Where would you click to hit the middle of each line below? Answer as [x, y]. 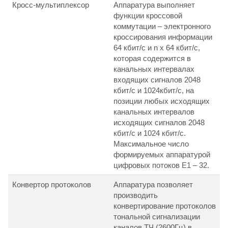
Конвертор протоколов [52, 185]
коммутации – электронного [162, 26]
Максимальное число [151, 144]
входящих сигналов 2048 [157, 80]
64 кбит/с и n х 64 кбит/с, [157, 48]
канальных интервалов [154, 112]
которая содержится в [152, 59]
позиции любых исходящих [162, 101]
